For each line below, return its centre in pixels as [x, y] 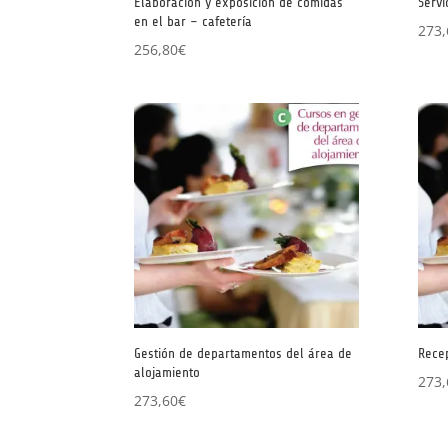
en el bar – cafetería [193, 22]
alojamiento [167, 372]
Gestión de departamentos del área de [243, 353]
